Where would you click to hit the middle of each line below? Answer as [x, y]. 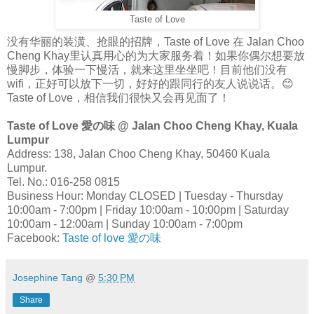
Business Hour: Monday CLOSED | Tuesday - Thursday [145, 196]
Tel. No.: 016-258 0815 [63, 182]
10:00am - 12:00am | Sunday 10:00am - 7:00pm [125, 224]
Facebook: [35, 238]
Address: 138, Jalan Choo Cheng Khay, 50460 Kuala [138, 153]
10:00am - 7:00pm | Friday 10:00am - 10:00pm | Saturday [148, 210]
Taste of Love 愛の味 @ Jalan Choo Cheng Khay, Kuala [152, 125]
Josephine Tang [48, 277]
